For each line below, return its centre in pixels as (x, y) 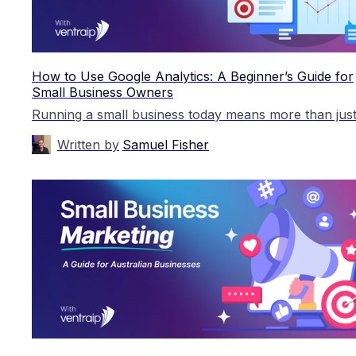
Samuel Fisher (166, 144)
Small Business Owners (103, 92)
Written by (88, 144)
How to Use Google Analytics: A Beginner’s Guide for (193, 76)
